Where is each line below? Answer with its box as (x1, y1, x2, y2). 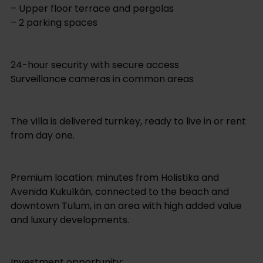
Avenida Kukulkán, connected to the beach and (11, 185, 229, 199)
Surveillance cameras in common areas (11, 72, 194, 86)
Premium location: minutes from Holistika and (11, 171, 219, 185)
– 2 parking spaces (11, 16, 97, 30)
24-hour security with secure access (11, 58, 179, 72)
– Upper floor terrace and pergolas (11, 2, 174, 16)
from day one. (11, 129, 75, 143)
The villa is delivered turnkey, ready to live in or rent (11, 114, 246, 129)
